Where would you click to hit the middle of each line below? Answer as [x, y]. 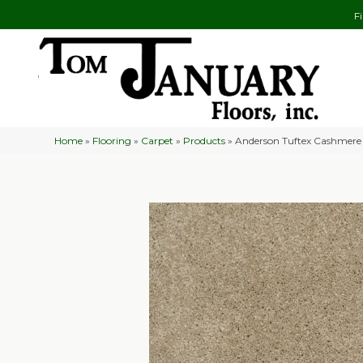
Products [205, 140]
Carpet [158, 140]
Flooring [112, 140]
